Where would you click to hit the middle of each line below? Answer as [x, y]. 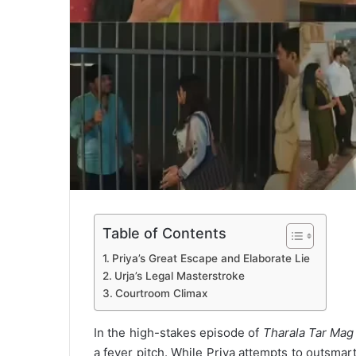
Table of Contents [164, 234]
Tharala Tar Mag [308, 333]
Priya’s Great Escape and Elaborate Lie [211, 259]
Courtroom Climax [161, 294]
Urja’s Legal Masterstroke [179, 276]
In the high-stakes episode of [178, 333]
